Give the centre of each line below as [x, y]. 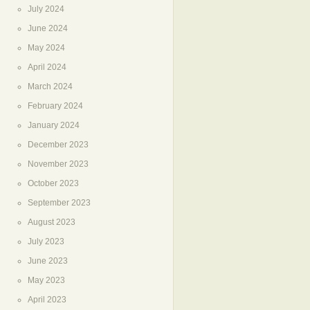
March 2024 [50, 86]
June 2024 [48, 28]
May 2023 [46, 280]
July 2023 [46, 241]
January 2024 [54, 125]
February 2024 [55, 106]
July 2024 [46, 9]
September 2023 [59, 203]
